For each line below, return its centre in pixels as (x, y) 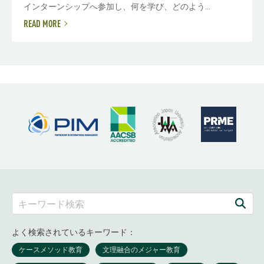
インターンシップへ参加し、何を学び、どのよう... (117, 7)
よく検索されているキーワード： (74, 232)
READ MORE (42, 24)
